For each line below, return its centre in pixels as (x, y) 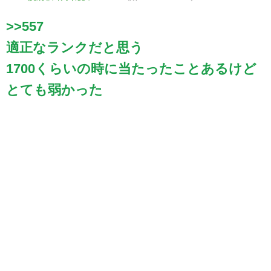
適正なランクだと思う (75, 47)
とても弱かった (54, 90)
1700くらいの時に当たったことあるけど (131, 68)
